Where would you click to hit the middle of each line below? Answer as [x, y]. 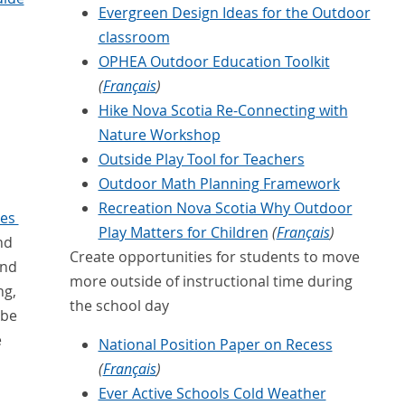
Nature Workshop [159, 135]
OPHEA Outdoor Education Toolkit [214, 62]
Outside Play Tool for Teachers [201, 160]
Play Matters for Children [183, 233]
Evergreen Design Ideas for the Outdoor [234, 13]
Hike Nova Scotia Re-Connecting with [223, 111]
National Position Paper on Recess [215, 345]
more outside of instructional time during [211, 282]
